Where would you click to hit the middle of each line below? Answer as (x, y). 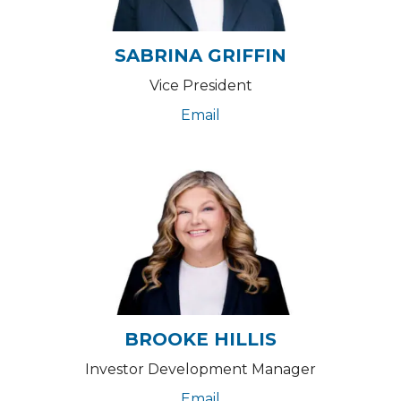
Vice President (200, 85)
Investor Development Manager (200, 369)
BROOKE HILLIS (200, 339)
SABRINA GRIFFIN (200, 55)
